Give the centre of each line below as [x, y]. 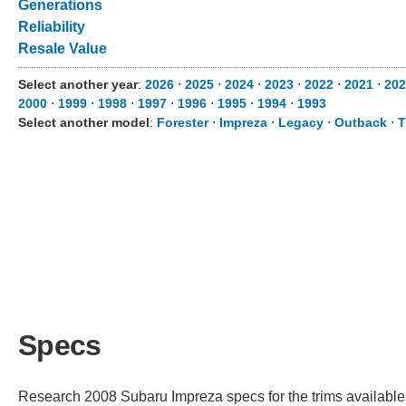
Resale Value [63, 48]
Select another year [78, 84]
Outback [361, 122]
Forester [183, 122]
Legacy [301, 122]
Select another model [84, 122]
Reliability [52, 27]
